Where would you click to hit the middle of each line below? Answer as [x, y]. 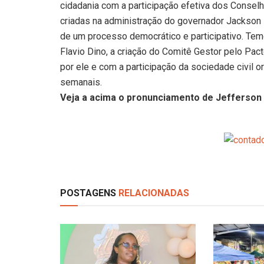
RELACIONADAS [153, 193]
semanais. [81, 82]
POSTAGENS [88, 193]
